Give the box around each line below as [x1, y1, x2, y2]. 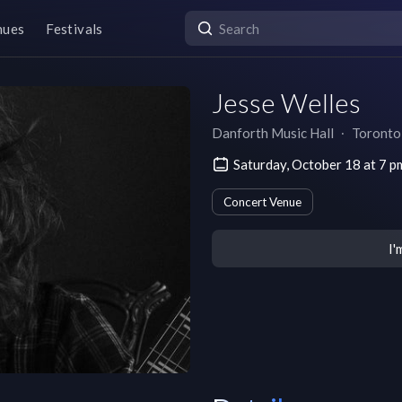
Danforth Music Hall [212, 125, 334, 141]
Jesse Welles [212, 86, 361, 118]
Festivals [46, 20, 103, 37]
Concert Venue [223, 195, 301, 209]
